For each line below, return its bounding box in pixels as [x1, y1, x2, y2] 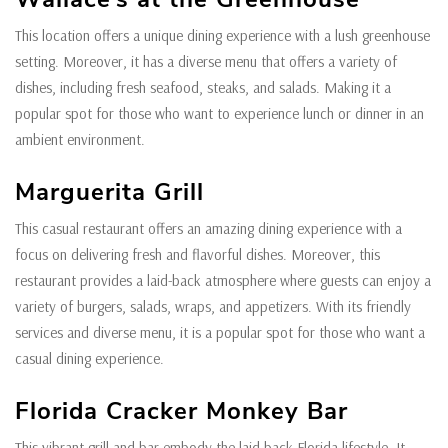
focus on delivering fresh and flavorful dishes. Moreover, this [15, 245, 380, 265]
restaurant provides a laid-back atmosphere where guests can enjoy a [15, 271, 431, 291]
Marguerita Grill [15, 176, 204, 209]
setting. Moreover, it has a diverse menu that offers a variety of [15, 52, 397, 72]
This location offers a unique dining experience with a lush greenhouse [15, 26, 430, 46]
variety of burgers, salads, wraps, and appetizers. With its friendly [15, 297, 411, 317]
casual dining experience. [15, 349, 168, 369]
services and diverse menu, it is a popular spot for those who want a [15, 323, 425, 343]
